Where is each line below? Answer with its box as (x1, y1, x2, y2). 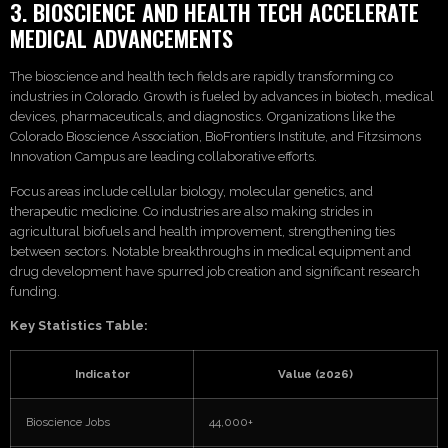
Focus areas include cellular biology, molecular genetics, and (10, 183, 373, 199)
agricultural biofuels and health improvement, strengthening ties (10, 223, 395, 239)
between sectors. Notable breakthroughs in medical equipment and (10, 243, 411, 259)
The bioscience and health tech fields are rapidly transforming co (10, 69, 393, 85)
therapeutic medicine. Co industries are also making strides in (10, 203, 373, 219)
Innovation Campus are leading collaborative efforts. (10, 149, 317, 165)
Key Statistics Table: (10, 317, 148, 333)
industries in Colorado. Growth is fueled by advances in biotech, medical (10, 89, 434, 105)
